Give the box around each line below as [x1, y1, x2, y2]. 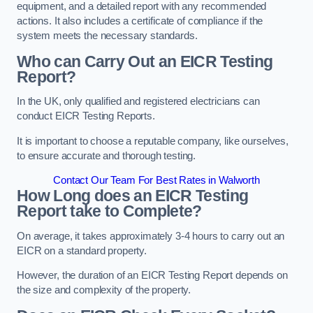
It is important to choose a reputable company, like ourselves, [17, 135, 289, 147]
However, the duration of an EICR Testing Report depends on [17, 270, 288, 282]
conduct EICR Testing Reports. [17, 110, 155, 122]
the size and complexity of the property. [17, 284, 191, 296]
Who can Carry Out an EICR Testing [17, 52, 273, 71]
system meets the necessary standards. [17, 30, 198, 42]
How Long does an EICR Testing [17, 187, 249, 205]
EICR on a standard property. [17, 245, 147, 256]
